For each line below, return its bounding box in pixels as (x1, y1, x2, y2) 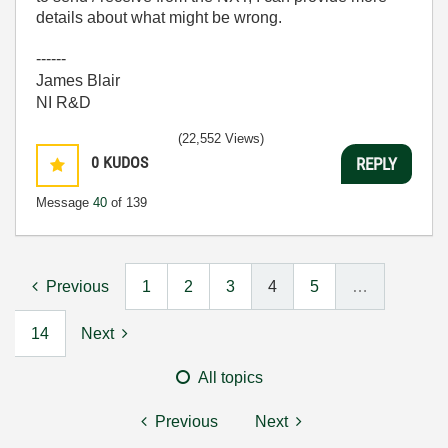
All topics (198, 369, 263, 386)
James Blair (36, 72, 120, 89)
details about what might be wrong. (36, 9, 282, 26)
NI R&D (36, 94, 91, 111)
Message (36, 195, 93, 210)
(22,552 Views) (178, 131, 264, 146)
